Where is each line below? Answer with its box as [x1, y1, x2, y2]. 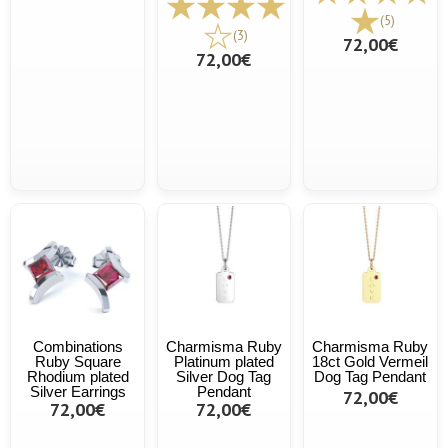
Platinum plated [173, 352, 274, 370]
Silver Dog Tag [176, 367, 272, 385]
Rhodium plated [26, 367, 129, 385]
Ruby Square [34, 352, 121, 370]
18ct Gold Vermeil [312, 352, 429, 370]
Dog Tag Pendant [314, 367, 427, 385]
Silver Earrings [29, 382, 126, 400]
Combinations [32, 337, 123, 355]
